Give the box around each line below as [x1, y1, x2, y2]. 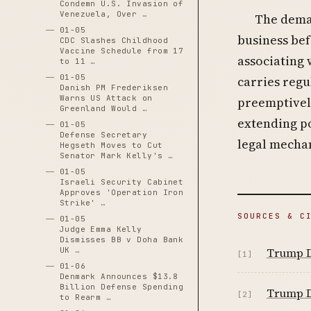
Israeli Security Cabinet [59, 177, 184, 187]
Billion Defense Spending [59, 282, 184, 292]
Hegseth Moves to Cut [59, 140, 163, 150]
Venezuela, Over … [59, 9, 148, 19]
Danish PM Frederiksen [59, 83, 168, 92]
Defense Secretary [59, 130, 148, 140]
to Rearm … [59, 292, 112, 302]
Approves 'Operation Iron [59, 187, 184, 197]
